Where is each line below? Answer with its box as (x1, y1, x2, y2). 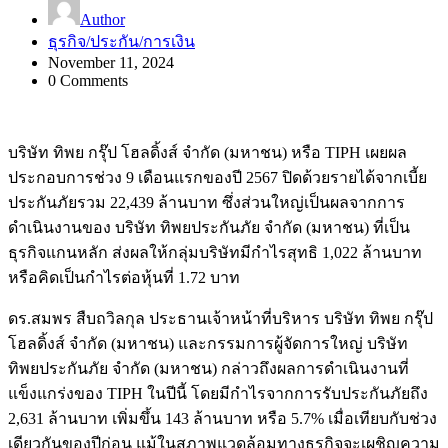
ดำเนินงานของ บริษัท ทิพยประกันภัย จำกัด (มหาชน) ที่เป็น (8, 218, 410, 236)
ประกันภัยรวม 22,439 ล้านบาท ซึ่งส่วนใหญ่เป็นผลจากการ (8, 193, 405, 211)
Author (80, 10, 125, 28)
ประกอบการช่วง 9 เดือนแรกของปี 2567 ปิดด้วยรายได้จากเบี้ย (8, 168, 427, 186)
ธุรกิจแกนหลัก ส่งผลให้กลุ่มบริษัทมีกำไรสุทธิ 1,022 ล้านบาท (8, 243, 422, 261)
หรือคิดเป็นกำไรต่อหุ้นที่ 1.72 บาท (8, 268, 240, 286)
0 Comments (48, 71, 128, 89)
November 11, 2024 (48, 53, 174, 71)
